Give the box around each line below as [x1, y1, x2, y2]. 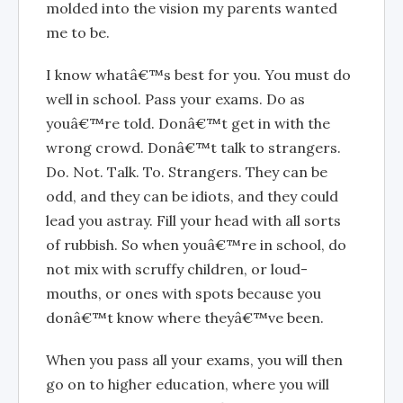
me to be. [46, 22, 110, 41]
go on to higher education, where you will [46, 374, 329, 393]
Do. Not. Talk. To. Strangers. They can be [46, 162, 327, 181]
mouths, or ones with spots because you [46, 283, 321, 302]
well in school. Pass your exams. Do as [46, 89, 305, 108]
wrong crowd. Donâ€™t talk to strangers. [46, 138, 341, 157]
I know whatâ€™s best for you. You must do [46, 65, 351, 84]
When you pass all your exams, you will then [46, 350, 343, 369]
